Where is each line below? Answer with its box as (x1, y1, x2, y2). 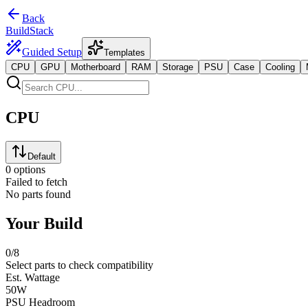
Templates (104, 47, 145, 58)
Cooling (265, 62, 295, 72)
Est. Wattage (5, 271, 60, 283)
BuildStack (5, 25, 54, 36)
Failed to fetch (5, 175, 67, 188)
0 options (5, 163, 45, 175)
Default (27, 151, 56, 162)
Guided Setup (22, 46, 82, 58)
